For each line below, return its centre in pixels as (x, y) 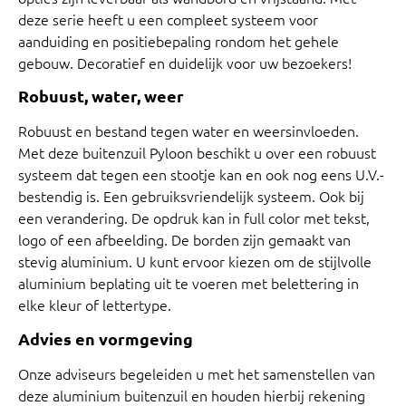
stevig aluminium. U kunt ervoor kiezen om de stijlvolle (195, 261)
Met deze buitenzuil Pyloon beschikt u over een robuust (197, 153)
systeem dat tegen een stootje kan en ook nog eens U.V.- (201, 174)
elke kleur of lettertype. (95, 305)
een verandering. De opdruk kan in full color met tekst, (194, 218)
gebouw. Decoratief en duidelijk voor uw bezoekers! (185, 62)
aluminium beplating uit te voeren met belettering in (188, 283)
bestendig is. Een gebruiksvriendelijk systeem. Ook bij (191, 196)
